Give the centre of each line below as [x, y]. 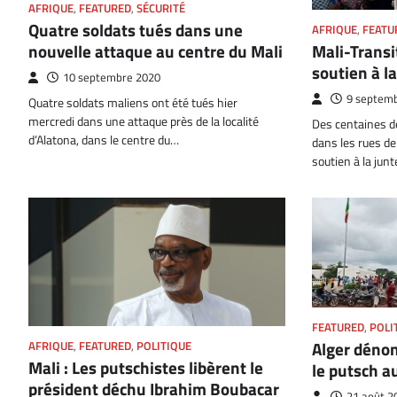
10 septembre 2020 [112, 78]
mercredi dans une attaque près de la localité [144, 122]
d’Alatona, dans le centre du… [104, 140]
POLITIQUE [164, 346]
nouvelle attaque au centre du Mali [156, 51]
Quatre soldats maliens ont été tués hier [133, 103]
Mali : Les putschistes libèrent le [146, 368]
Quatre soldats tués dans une [136, 30]
